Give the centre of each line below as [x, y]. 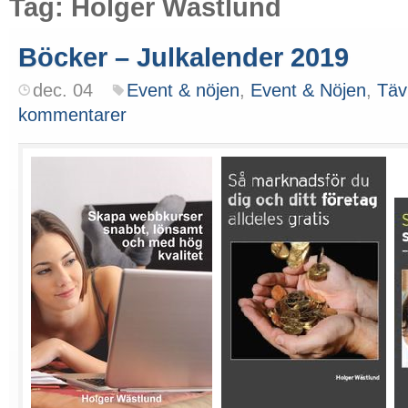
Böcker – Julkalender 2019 [184, 57]
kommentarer [72, 115]
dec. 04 [63, 90]
